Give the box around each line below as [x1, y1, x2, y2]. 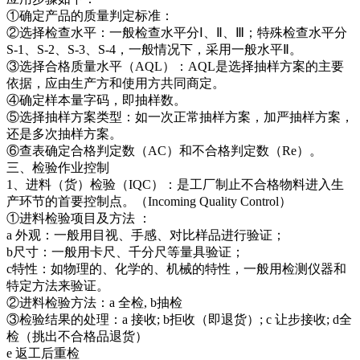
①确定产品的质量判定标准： [6, 8, 174, 22]
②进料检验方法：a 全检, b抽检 [6, 295, 182, 309]
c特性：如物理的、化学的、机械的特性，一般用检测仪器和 [6, 261, 346, 276]
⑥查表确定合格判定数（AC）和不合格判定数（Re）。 [6, 143, 322, 157]
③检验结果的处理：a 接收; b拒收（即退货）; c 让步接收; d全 [6, 312, 352, 326]
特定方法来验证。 [6, 278, 109, 292]
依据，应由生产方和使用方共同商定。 [6, 76, 225, 90]
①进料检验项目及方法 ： [6, 211, 151, 225]
